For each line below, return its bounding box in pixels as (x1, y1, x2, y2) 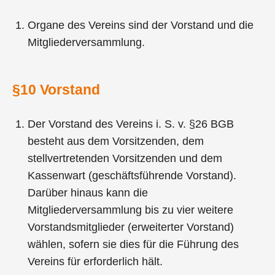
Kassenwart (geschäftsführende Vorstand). (28, 169, 237, 182)
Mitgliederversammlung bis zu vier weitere (28, 203, 234, 216)
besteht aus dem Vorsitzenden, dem (28, 134, 204, 147)
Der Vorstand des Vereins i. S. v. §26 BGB (28, 117, 234, 130)
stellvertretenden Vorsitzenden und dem (28, 152, 223, 165)
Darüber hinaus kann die (28, 186, 149, 199)
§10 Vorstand (12, 82, 100, 98)
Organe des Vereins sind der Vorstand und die (28, 18, 254, 31)
